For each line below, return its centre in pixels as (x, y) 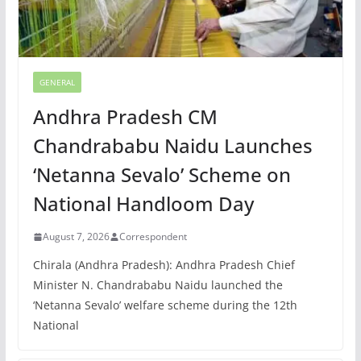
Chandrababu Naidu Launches (172, 146)
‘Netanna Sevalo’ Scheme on (162, 175)
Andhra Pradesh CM (125, 117)
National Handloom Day (143, 204)
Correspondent (153, 237)
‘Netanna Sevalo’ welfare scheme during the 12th (165, 305)
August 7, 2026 (76, 237)
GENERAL (57, 83)
